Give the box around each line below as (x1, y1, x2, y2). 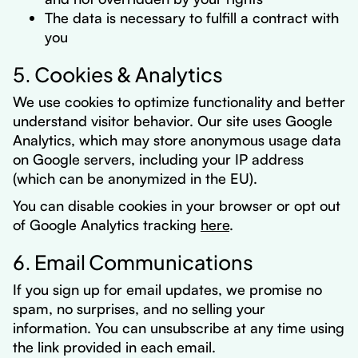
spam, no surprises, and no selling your (13, 300, 265, 317)
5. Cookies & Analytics (13, 56, 223, 89)
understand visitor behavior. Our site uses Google (13, 112, 332, 129)
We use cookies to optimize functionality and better (13, 93, 345, 110)
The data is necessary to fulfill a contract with (45, 9, 339, 26)
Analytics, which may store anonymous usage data (13, 131, 341, 149)
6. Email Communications (13, 244, 253, 277)
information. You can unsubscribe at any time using (13, 319, 344, 336)
